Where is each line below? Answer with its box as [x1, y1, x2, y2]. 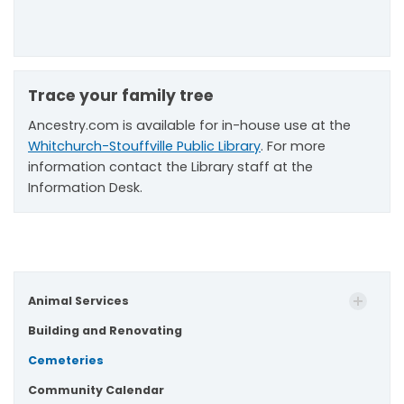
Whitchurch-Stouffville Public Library [28, 136, 261, 155]
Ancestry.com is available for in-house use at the [28, 115, 351, 134]
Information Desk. [28, 178, 142, 197]
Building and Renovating [28, 323, 182, 339]
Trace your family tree [28, 85, 214, 107]
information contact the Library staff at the [28, 157, 313, 176]
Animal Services [28, 293, 129, 309]
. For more [261, 136, 326, 155]
